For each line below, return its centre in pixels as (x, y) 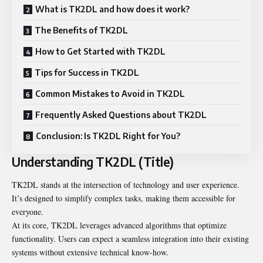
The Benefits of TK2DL (81, 30)
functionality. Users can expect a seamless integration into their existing (130, 239)
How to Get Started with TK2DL (100, 51)
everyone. (28, 212)
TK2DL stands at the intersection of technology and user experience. (126, 185)
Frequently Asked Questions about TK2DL (121, 114)
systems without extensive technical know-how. (90, 252)
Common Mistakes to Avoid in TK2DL (110, 93)
